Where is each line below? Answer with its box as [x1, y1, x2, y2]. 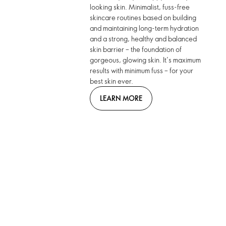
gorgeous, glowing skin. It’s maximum [90, 55, 201, 65]
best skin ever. [90, 76, 135, 86]
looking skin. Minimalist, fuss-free [90, 2, 190, 12]
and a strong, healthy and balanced [90, 34, 197, 43]
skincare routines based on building [90, 13, 197, 22]
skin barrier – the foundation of [90, 44, 182, 54]
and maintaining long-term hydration [90, 23, 199, 33]
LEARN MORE [100, 93, 143, 103]
